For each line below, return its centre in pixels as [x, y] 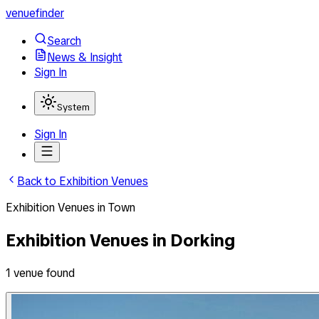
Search [64, 41]
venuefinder [35, 13]
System [73, 107]
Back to [38, 181]
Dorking [203, 240]
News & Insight [85, 57]
